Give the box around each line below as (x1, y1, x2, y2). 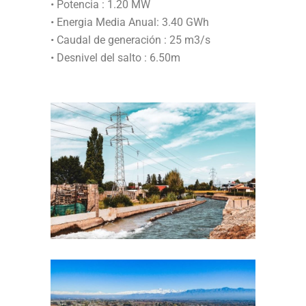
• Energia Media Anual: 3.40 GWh (51, 16, 209, 29)
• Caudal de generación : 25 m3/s (51, 33, 210, 46)
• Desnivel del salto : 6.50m (51, 51, 180, 64)
